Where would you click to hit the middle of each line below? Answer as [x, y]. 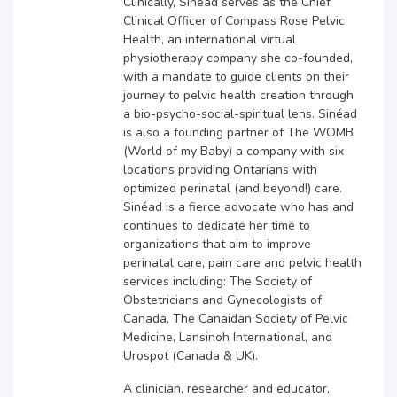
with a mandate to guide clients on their [236, 76]
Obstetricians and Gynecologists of [222, 300]
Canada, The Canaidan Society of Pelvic [236, 318]
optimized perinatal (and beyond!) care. [233, 188]
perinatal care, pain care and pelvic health [242, 262]
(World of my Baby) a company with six [234, 151]
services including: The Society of [218, 281]
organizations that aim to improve [217, 244]
